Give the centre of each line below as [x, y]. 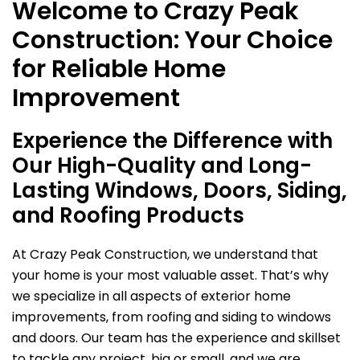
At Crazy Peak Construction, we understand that [165, 254]
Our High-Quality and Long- [162, 166]
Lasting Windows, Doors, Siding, [180, 190]
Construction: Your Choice [172, 40]
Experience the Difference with [172, 141]
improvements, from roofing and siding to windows [172, 317]
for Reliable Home [119, 69]
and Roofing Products [128, 215]
